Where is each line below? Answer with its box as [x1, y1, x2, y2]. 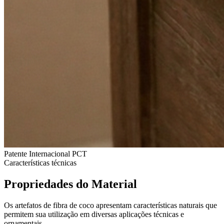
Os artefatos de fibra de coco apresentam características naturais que [4, 200, 217, 209]
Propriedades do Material [4, 177, 137, 190]
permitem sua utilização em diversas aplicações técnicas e [4, 209, 184, 218]
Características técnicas [4, 158, 76, 167]
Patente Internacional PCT [4, 149, 87, 158]
